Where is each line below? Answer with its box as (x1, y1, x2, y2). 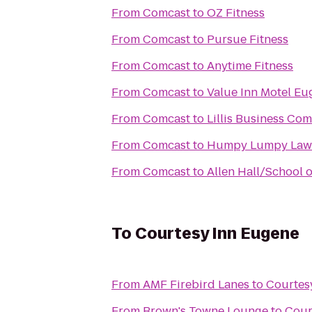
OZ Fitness (207, 5, 265, 21)
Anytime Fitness (207, 58, 293, 74)
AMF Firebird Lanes (143, 276, 249, 292)
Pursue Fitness (207, 31, 288, 47)
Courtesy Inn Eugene (135, 223, 299, 244)
